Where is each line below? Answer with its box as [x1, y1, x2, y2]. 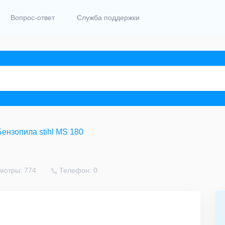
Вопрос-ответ [11, 14, 55, 22]
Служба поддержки [77, 14, 140, 22]
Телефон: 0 [59, 166, 97, 175]
